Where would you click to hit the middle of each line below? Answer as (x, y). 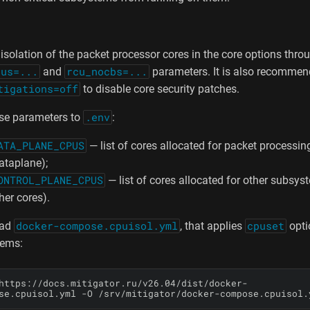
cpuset (266, 226)
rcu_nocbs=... (107, 71)
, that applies (212, 226)
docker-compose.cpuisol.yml (97, 226)
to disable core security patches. (160, 89)
